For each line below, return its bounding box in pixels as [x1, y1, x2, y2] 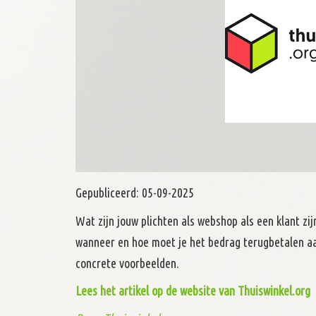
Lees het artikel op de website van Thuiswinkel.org [75, 284, 310, 298]
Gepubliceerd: [75, 186, 142, 200]
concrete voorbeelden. [75, 256, 179, 271]
